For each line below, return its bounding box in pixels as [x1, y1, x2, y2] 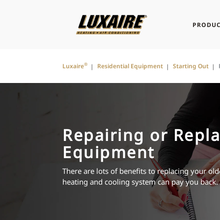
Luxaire [62, 62, 84, 70]
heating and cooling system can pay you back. [62, 177, 218, 187]
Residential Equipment [97, 62, 163, 70]
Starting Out [173, 62, 209, 70]
